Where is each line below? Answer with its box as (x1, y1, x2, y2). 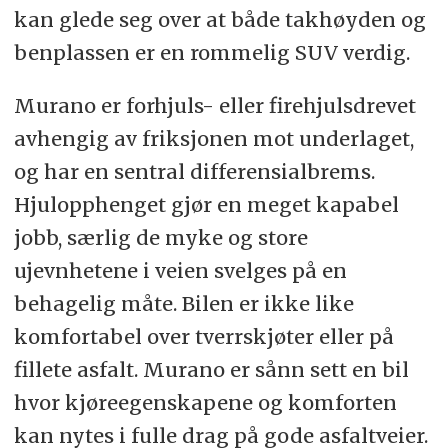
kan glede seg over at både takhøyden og (13, 6, 426, 32)
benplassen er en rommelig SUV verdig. (13, 39, 410, 65)
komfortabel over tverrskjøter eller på (13, 323, 394, 349)
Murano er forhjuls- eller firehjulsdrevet (13, 92, 416, 118)
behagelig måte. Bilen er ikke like (13, 290, 354, 316)
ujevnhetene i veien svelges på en (13, 257, 347, 283)
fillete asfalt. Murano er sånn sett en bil (13, 356, 409, 382)
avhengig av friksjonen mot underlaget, (13, 125, 414, 151)
